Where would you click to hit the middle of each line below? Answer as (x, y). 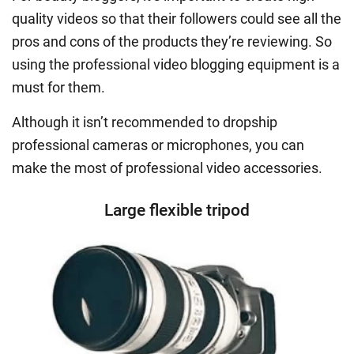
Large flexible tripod (177, 210)
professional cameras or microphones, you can (158, 145)
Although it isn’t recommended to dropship (145, 122)
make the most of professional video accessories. (167, 168)
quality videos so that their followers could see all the (177, 18)
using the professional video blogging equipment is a (176, 64)
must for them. (58, 87)
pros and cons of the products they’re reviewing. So (172, 41)
